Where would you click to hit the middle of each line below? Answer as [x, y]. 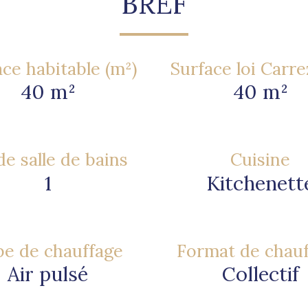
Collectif [260, 274]
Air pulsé [48, 274]
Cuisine [260, 160]
